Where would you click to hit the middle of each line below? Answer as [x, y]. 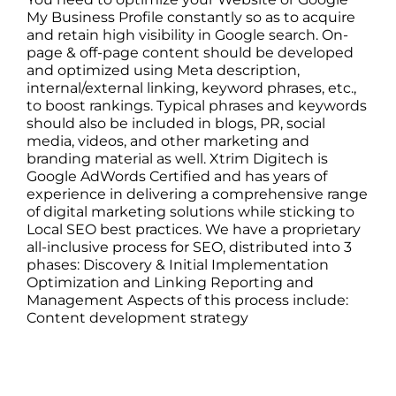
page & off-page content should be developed [190, 53]
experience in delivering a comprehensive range [197, 194]
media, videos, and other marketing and [168, 141]
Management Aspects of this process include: [187, 301]
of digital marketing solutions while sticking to [190, 212]
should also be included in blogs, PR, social [176, 124]
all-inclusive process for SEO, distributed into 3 [189, 247]
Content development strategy [137, 318]
